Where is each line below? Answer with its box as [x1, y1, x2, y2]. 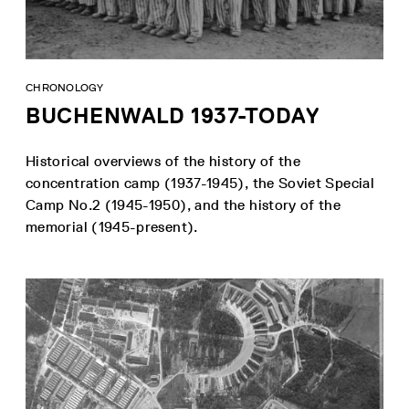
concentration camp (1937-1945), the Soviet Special [26, 174, 374, 193]
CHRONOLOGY [26, 81, 104, 95]
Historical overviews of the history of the [26, 152, 301, 171]
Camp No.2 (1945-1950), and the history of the [26, 196, 341, 215]
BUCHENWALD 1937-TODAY [26, 102, 320, 130]
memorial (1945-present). [26, 218, 198, 236]
